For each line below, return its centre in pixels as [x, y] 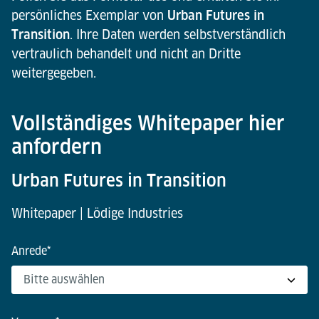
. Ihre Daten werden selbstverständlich [178, 34]
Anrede [29, 251]
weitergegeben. [54, 73]
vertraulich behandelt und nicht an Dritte [126, 53]
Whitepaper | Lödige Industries [99, 213]
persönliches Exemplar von [89, 15]
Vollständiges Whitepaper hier [148, 122]
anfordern [57, 146]
